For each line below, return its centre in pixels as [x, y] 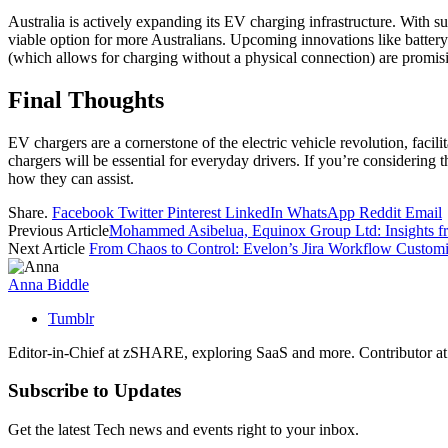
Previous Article [58, 230]
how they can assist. [71, 178]
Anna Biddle [48, 284]
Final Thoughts [86, 99]
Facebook [83, 212]
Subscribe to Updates [94, 391]
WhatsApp [321, 212]
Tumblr [71, 318]
